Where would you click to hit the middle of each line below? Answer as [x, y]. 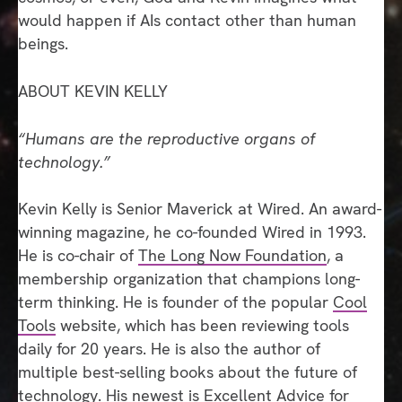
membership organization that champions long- [189, 279]
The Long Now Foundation [232, 256]
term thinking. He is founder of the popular [175, 302]
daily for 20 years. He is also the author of [169, 349]
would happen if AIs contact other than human [187, 21]
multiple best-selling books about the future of [188, 372]
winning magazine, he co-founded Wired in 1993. [192, 232]
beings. [43, 44]
